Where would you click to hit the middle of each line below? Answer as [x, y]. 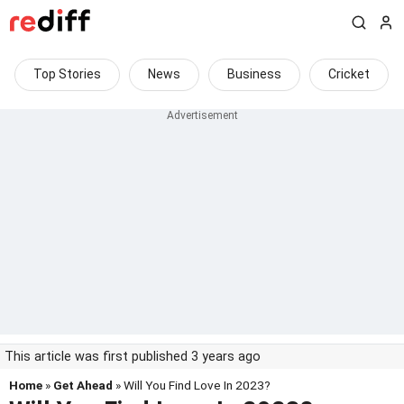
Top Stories [67, 74]
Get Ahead [83, 385]
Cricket [349, 74]
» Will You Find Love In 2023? [192, 385]
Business [254, 74]
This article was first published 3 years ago [133, 357]
